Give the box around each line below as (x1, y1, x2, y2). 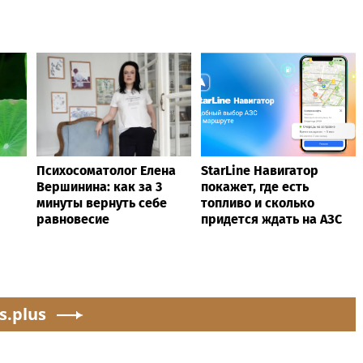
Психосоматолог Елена (36, 162, 176, 178)
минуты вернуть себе (36, 194, 167, 211)
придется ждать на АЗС (201, 211, 342, 227)
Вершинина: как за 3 (36, 178, 162, 194)
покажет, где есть (201, 178, 309, 194)
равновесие (36, 211, 109, 227)
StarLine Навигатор (201, 162, 318, 178)
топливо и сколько (201, 194, 314, 211)
